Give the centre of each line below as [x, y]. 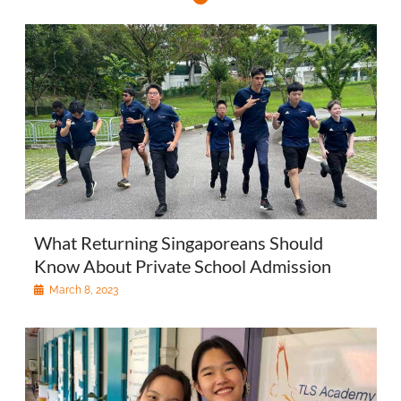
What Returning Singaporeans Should [178, 242]
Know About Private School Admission [182, 265]
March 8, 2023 [83, 290]
